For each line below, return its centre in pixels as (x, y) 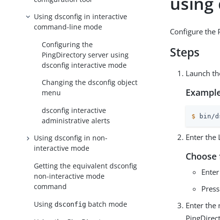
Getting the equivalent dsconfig (86, 166)
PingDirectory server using (85, 55)
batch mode (107, 204)
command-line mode (68, 27)
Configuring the (68, 44)
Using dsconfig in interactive (81, 17)
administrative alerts (76, 120)
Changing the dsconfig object (90, 82)
